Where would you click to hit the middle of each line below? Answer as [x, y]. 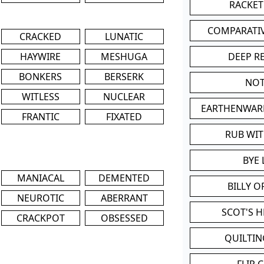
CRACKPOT [40, 218]
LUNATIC [124, 36]
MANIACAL [40, 178]
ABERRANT [124, 198]
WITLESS [40, 96]
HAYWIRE [41, 56]
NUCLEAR [124, 96]
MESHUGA [124, 56]
